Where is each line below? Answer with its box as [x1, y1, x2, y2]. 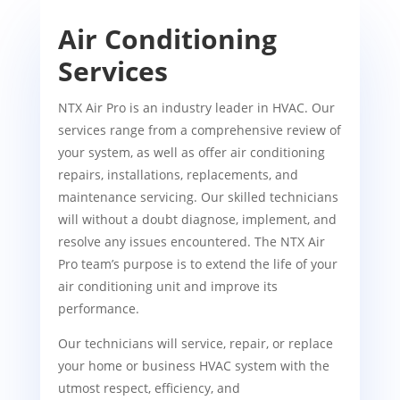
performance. [57, 299, 139, 317]
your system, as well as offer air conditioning [57, 143, 325, 161]
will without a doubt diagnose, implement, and [57, 210, 337, 228]
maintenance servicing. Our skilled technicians [57, 187, 338, 205]
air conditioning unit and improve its [57, 277, 278, 295]
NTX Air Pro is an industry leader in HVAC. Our [57, 98, 335, 116]
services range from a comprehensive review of [57, 121, 341, 138]
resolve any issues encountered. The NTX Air [57, 232, 325, 250]
